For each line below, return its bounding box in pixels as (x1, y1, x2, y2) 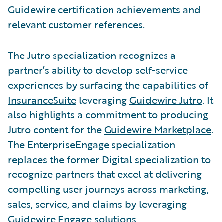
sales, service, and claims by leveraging (8, 196, 187, 211)
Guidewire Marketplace (104, 121, 211, 137)
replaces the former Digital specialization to (8, 151, 211, 166)
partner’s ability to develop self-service (8, 62, 188, 77)
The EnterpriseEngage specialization (8, 136, 175, 152)
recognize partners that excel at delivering (8, 166, 202, 181)
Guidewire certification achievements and (8, 1, 201, 17)
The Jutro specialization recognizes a (8, 47, 176, 62)
